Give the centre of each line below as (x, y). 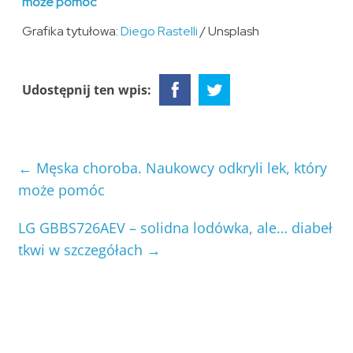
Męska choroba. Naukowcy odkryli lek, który (180, 168)
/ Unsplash (229, 32)
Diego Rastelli (160, 32)
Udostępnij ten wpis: (87, 90)
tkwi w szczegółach (83, 250)
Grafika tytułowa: (72, 32)
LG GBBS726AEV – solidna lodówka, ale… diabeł (176, 228)
